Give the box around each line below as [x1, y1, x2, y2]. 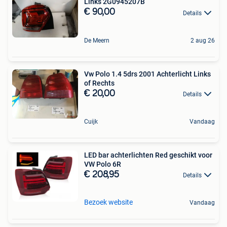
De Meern [84, 36, 109, 44]
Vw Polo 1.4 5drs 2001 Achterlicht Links [84, 69, 157, 78]
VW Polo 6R [84, 160, 121, 168]
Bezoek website [84, 198, 133, 207]
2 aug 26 [191, 36, 215, 44]
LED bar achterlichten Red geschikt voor [84, 150, 212, 159]
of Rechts [84, 79, 115, 87]
